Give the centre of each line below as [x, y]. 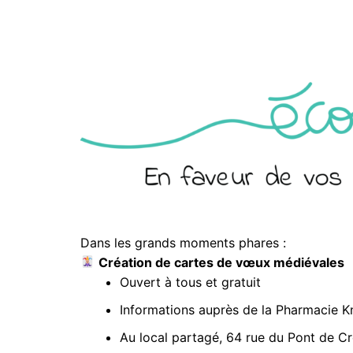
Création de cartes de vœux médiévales [222, 262]
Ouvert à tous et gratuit [190, 282]
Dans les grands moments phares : [185, 242]
